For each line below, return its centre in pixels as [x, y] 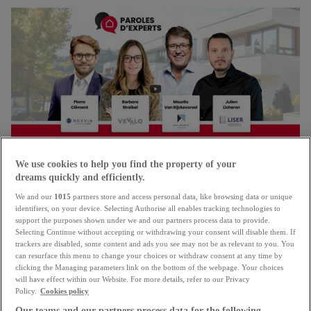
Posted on [155, 271]
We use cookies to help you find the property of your [126, 165]
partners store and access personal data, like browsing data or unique [182, 197]
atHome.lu [155, 251]
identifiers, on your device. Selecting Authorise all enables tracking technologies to [148, 209]
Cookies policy [65, 291]
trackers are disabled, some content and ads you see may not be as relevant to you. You [155, 244]
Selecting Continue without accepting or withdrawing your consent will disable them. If [155, 232]
